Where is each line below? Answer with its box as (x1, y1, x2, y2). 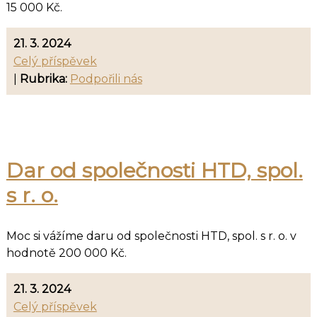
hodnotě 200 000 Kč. (6, 246, 129, 260)
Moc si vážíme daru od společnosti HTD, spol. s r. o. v (6, 229, 296, 243)
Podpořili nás (69, 71, 142, 86)
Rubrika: (19, 71, 67, 86)
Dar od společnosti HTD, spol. (6, 157, 303, 183)
